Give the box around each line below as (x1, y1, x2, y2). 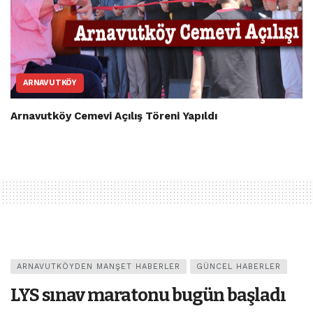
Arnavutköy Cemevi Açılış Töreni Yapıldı (10, 109, 217, 122)
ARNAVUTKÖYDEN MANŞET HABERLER (17, 261, 180, 271)
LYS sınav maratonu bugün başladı (10, 284, 286, 306)
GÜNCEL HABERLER (196, 261, 281, 271)
